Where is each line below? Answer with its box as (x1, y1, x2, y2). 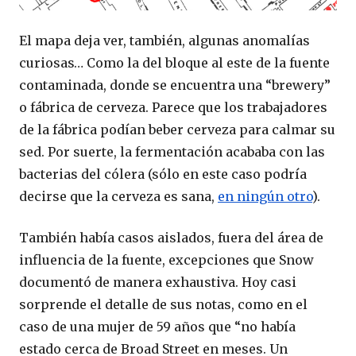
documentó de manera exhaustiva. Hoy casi (19, 274, 296, 291)
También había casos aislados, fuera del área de (19, 230, 323, 246)
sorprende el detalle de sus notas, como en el (19, 296, 308, 313)
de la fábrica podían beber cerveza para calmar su (19, 122, 335, 138)
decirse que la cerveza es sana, (19, 188, 218, 205)
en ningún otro (218, 188, 312, 205)
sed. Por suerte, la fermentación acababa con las (19, 144, 325, 161)
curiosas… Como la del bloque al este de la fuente (19, 55, 330, 72)
